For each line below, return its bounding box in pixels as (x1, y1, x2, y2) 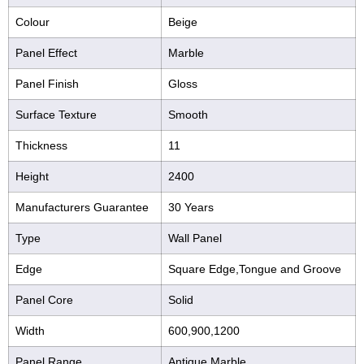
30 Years (168, 200, 214, 214)
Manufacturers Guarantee (15, 200, 149, 214)
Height (15, 169, 49, 183)
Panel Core (15, 292, 73, 306)
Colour (15, 15, 50, 28)
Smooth (168, 107, 208, 121)
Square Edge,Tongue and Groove (168, 262, 341, 275)
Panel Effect (15, 45, 77, 59)
